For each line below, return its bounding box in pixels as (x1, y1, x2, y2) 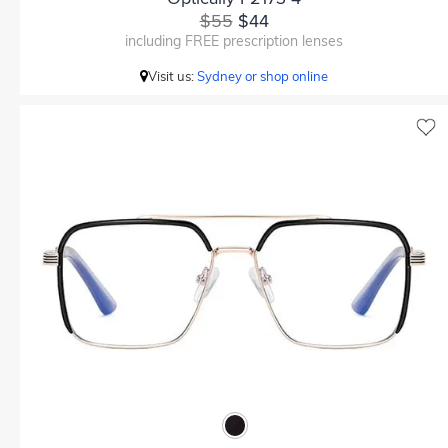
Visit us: (148, 68, 197, 84)
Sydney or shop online (197, 68, 328, 84)
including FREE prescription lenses (125, 32, 343, 50)
